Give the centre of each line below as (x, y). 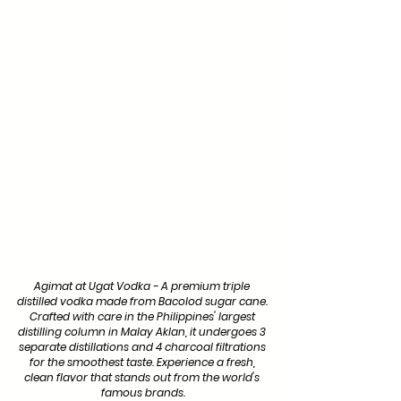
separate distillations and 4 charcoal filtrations (143, 347)
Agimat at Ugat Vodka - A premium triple (143, 286)
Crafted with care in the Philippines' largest (143, 317)
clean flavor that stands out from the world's (143, 378)
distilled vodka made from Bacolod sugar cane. (143, 302)
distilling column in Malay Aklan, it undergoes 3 (143, 332)
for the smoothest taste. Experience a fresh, (143, 363)
